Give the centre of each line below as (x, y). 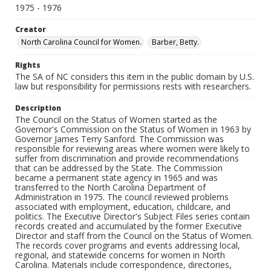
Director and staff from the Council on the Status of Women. (134, 236)
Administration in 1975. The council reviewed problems (122, 197)
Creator (31, 29)
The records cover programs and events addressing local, (128, 245)
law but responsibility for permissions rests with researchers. (133, 86)
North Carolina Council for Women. (81, 42)
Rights (28, 65)
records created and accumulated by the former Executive (129, 226)
